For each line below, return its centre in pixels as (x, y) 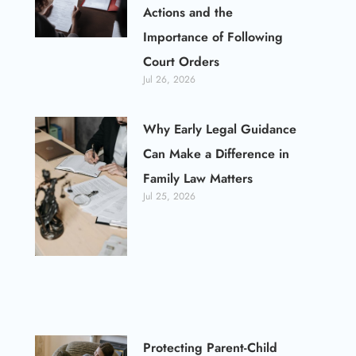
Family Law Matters (198, 179)
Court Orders (182, 62)
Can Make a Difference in (217, 154)
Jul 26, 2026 (170, 80)
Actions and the (188, 13)
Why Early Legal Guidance (220, 130)
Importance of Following (213, 37)
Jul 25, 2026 (170, 197)
